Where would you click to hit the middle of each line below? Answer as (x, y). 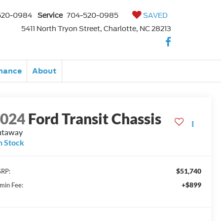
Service (50, 15)
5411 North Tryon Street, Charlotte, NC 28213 (96, 29)
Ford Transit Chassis (95, 119)
